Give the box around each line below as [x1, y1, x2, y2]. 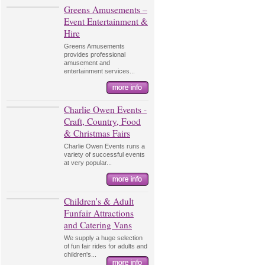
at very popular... [64, 159, 112, 166]
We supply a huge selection [64, 234, 143, 241]
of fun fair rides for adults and [64, 243, 147, 250]
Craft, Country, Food [64, 115, 141, 127]
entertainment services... [64, 67, 135, 75]
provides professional [64, 51, 125, 58]
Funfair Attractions [64, 207, 134, 219]
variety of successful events [64, 151, 145, 158]
